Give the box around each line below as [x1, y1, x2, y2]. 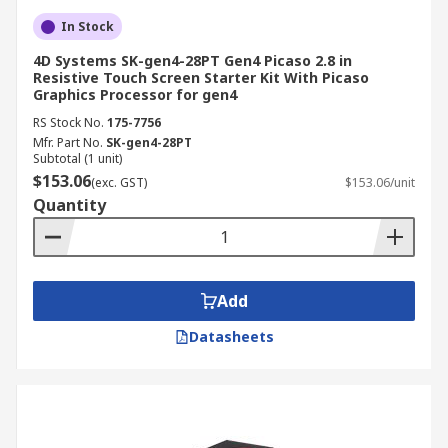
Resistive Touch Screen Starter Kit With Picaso [33, 68, 369, 87]
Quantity [33, 194, 106, 216]
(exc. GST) [91, 174, 147, 191]
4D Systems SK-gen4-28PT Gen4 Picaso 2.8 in [33, 51, 352, 70]
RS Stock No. [33, 114, 104, 131]
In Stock [61, 18, 114, 35]
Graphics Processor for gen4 [33, 85, 237, 104]
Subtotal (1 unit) [33, 150, 122, 167]
